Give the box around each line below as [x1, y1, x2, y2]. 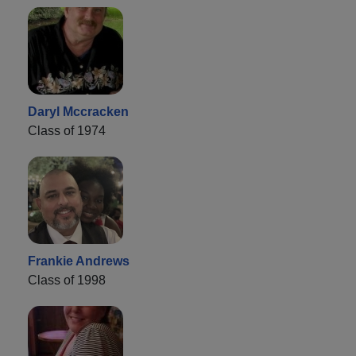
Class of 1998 [28, 273, 106, 287]
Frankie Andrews [28, 253, 130, 268]
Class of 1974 [28, 123, 106, 137]
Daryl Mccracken [28, 104, 129, 118]
